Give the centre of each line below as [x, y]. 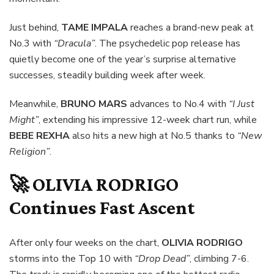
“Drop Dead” [162, 259]
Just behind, [35, 27]
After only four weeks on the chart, [85, 243]
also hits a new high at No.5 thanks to [154, 135]
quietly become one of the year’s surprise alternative [123, 59]
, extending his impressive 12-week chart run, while [148, 120]
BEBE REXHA [39, 135]
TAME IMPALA [94, 27]
